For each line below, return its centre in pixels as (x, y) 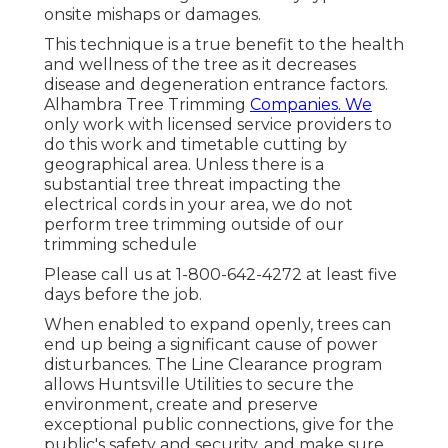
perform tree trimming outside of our (194, 225)
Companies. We (311, 105)
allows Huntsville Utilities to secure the (199, 385)
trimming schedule (120, 245)
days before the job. (123, 295)
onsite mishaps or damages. (152, 15)
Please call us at (110, 275)
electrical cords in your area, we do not (198, 205)
